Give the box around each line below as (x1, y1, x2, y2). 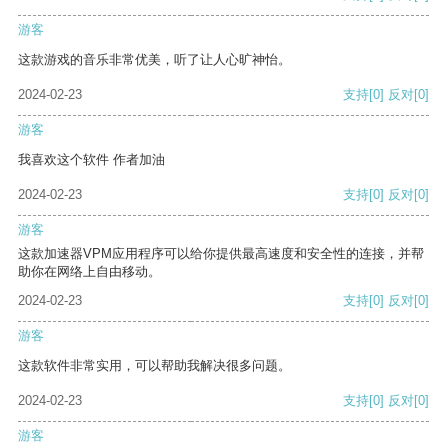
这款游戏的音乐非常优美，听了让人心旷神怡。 (18, 52, 291, 68)
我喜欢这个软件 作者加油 (18, 152, 165, 168)
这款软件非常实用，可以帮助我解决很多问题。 (18, 358, 291, 374)
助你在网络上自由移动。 (18, 264, 161, 280)
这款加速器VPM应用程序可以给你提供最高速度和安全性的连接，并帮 (18, 246, 424, 262)
